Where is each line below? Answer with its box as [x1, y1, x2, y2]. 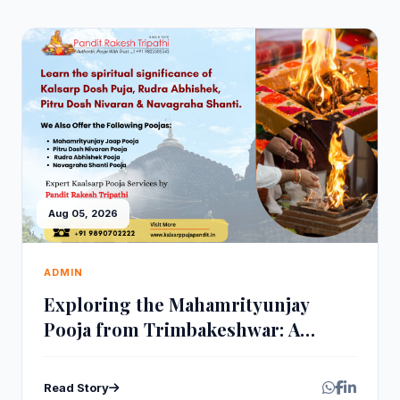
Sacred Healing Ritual [44, 342, 231, 366]
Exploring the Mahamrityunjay [44, 292, 310, 316]
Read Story [44, 379, 109, 395]
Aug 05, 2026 [48, 207, 118, 220]
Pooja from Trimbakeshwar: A [44, 317, 300, 341]
